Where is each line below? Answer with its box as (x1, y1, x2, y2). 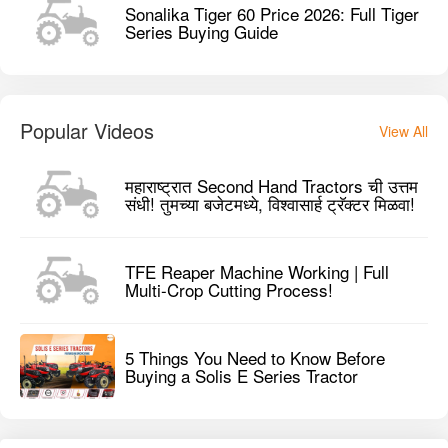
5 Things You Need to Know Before (125, 344, 385, 370)
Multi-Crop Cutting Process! (125, 276, 333, 302)
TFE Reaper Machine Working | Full (125, 258, 389, 284)
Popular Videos (20, 116, 154, 146)
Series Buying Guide (125, 18, 278, 44)
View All (379, 121, 428, 142)
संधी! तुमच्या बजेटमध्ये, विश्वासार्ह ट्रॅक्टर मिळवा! (125, 190, 415, 216)
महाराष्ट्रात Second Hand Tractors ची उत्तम (125, 172, 418, 198)
